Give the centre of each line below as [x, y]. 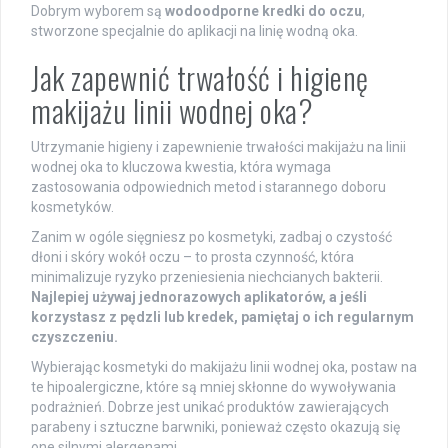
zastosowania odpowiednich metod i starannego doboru [208, 186]
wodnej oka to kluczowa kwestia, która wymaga [181, 166]
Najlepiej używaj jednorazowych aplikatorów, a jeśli [199, 296]
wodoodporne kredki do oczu [263, 10]
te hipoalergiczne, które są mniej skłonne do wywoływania [213, 386]
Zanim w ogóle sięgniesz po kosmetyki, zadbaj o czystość [211, 236]
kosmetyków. [72, 206]
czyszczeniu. [74, 336]
